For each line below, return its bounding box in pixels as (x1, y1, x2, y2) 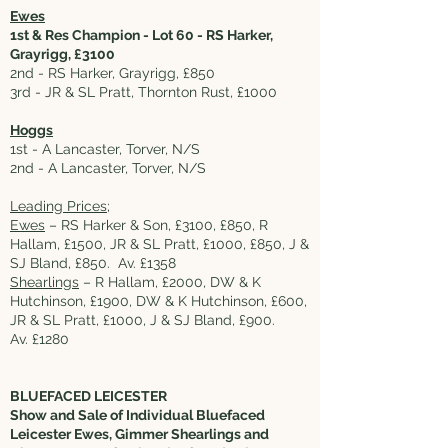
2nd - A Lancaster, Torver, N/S (10, 160, 206, 176)
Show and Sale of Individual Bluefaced (10, 407, 265, 423)
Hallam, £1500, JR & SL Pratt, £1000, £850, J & (10, 236, 309, 252)
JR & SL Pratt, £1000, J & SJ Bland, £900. (10, 312, 275, 328)
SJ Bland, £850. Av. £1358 (10, 255, 176, 271)
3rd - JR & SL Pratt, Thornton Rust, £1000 (10, 84, 277, 100)
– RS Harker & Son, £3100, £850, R (45, 217, 268, 233)
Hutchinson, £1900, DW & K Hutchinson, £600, (10, 293, 307, 309)
